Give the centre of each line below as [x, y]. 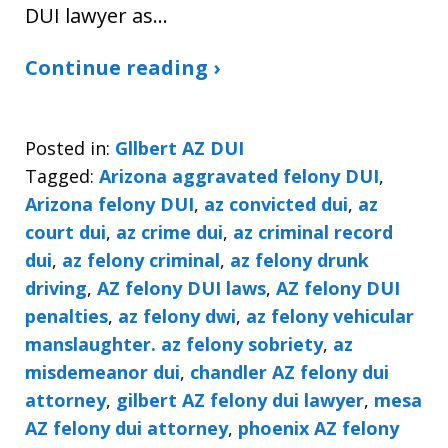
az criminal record [313, 231]
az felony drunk [299, 259]
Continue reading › [122, 67]
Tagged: [59, 175]
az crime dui [169, 231]
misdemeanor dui [102, 371]
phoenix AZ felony [318, 427]
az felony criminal [141, 259]
